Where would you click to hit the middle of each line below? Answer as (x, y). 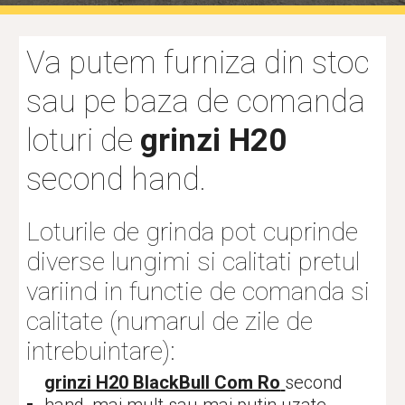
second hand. (117, 179)
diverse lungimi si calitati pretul (193, 262)
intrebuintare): (101, 351)
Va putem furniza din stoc (198, 62)
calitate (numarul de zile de (170, 321)
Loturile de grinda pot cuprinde (193, 232)
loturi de (84, 140)
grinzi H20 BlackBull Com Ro (163, 382)
